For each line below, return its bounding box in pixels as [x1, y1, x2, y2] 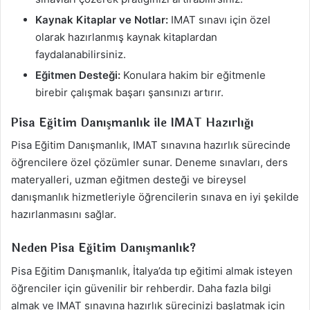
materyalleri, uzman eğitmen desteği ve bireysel [11, 173, 246, 187]
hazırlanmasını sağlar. [11, 208, 116, 221]
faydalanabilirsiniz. [35, 47, 126, 61]
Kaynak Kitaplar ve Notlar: [35, 12, 168, 26]
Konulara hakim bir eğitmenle [120, 68, 266, 82]
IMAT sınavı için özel [168, 12, 271, 26]
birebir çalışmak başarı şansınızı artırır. [35, 85, 224, 99]
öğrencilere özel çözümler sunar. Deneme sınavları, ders [11, 156, 288, 170]
